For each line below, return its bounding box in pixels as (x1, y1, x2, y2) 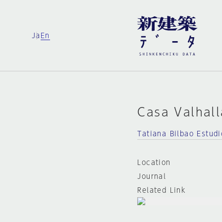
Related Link (137, 187, 186, 194)
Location (137, 159, 171, 166)
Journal (137, 173, 166, 180)
